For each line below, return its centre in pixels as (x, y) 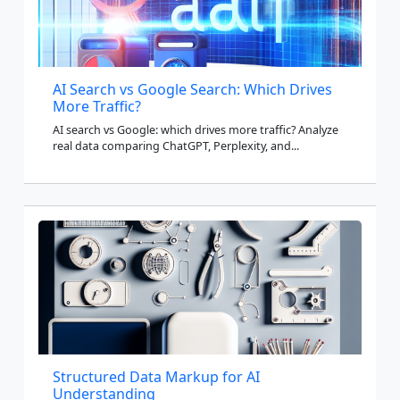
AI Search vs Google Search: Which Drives (192, 89)
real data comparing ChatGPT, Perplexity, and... (176, 146)
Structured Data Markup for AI (156, 376)
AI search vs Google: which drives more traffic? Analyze (196, 129)
